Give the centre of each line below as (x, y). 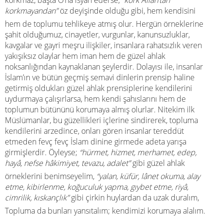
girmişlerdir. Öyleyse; (42, 152)
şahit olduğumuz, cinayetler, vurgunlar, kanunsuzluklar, (97, 35)
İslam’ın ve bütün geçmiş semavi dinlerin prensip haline (100, 77)
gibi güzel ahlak (158, 163)
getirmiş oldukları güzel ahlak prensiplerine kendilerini (99, 88)
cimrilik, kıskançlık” (37, 198)
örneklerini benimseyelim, (51, 176)
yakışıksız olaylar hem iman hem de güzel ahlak (85, 56)
